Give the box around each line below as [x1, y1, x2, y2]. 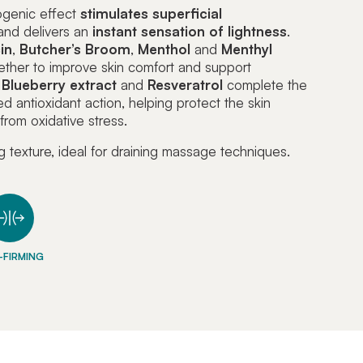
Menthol [137, 41, 190, 58]
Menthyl [220, 41, 272, 58]
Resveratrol [147, 76, 223, 94]
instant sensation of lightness [92, 23, 287, 41]
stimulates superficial [79, 5, 222, 23]
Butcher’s [19, 41, 81, 58]
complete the [222, 76, 307, 94]
